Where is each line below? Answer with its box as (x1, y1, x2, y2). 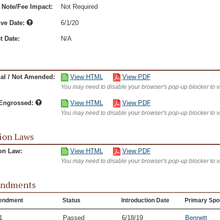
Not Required (60, 3, 98, 10)
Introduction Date (121, 197, 169, 204)
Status (62, 197, 81, 204)
